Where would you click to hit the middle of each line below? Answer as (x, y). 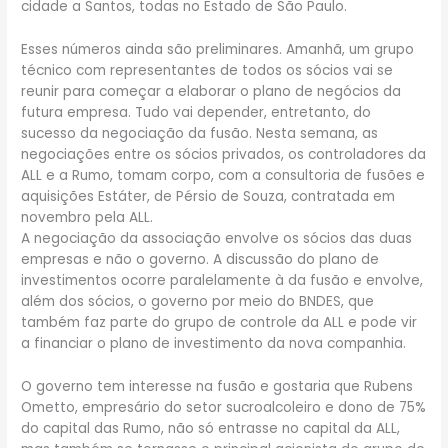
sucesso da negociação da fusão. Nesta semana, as (200, 133)
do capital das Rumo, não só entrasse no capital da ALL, (211, 428)
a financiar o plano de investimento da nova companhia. (214, 343)
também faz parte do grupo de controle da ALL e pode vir (219, 322)
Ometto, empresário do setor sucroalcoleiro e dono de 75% (224, 407)
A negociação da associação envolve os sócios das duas (217, 238)
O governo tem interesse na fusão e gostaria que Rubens (217, 386)
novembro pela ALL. (87, 217)
